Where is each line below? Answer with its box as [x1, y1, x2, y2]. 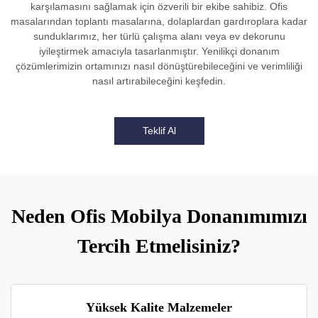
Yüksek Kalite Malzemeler [86, 300, 232, 314]
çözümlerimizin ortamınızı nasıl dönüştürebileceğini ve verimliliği [16, 60, 302, 72]
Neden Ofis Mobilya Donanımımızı [11, 205, 307, 227]
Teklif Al [142, 125, 176, 136]
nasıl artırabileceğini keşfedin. [92, 75, 226, 87]
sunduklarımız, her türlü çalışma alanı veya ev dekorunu [33, 31, 285, 42]
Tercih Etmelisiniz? [77, 235, 241, 257]
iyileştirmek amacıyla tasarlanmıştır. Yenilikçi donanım [38, 45, 280, 57]
